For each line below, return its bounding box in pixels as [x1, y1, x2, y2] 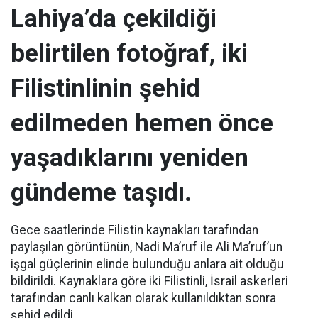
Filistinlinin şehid [11, 73, 200, 103]
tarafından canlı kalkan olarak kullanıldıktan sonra [11, 291, 276, 305]
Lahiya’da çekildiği [11, 4, 216, 33]
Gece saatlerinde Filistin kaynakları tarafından [11, 223, 258, 237]
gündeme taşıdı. [11, 177, 192, 207]
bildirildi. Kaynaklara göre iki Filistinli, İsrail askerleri [11, 274, 288, 288]
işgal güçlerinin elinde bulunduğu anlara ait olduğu [11, 257, 284, 271]
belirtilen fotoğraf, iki [11, 38, 248, 68]
